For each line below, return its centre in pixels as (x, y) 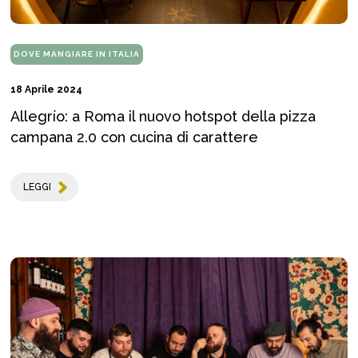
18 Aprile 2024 (46, 90)
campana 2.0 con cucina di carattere (134, 137)
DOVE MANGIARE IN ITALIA (77, 54)
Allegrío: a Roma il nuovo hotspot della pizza (163, 117)
